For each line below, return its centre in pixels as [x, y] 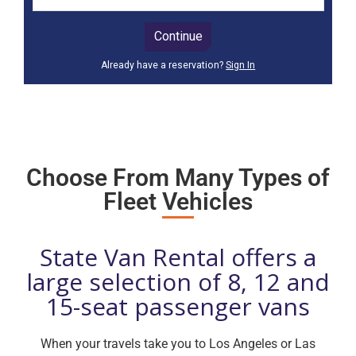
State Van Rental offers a [178, 257]
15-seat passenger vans [178, 306]
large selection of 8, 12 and [178, 282]
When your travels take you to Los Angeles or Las [178, 344]
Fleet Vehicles [178, 201]
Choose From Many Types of [178, 178]
